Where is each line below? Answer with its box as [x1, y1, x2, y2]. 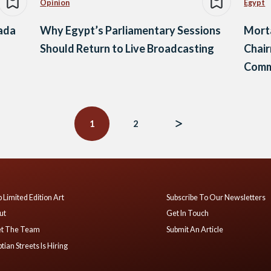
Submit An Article [166, 224, 224, 234]
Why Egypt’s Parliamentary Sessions [40, 24, 221, 38]
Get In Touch [166, 209, 209, 218]
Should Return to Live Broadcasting [40, 42, 215, 56]
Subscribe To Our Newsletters [166, 192, 266, 202]
